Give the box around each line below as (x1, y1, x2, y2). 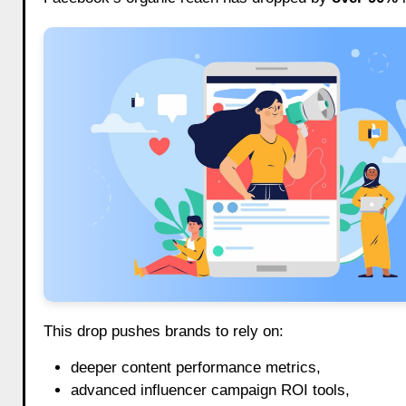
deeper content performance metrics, (70, 358, 321, 376)
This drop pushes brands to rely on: (43, 322, 284, 340)
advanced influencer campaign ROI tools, (70, 381, 350, 399)
